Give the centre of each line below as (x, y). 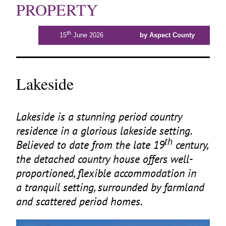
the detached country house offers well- (105, 158)
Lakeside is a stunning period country (99, 116)
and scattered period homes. (79, 201)
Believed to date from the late (85, 144)
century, (190, 144)
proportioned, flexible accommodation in (106, 173)
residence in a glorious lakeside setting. (104, 130)
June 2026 (87, 35)
